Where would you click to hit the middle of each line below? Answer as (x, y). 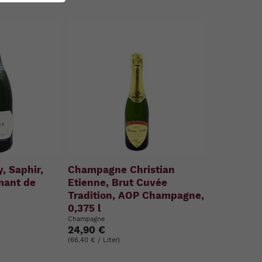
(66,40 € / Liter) (94, 240)
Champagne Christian (122, 170)
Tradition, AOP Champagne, (136, 195)
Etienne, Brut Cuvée (118, 182)
